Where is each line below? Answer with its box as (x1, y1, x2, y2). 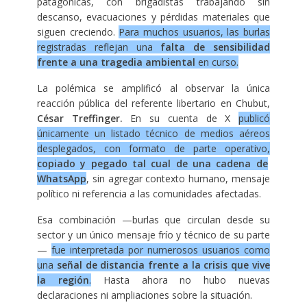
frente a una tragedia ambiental (36, 56, 195, 69)
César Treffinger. (36, 112, 123, 125)
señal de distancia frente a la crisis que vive (56, 258, 271, 272)
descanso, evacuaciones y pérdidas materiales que (36, 10, 271, 24)
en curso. (195, 56, 238, 69)
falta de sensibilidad (152, 40, 271, 54)
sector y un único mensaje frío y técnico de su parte (36, 228, 271, 242)
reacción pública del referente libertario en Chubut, (36, 97, 271, 110)
